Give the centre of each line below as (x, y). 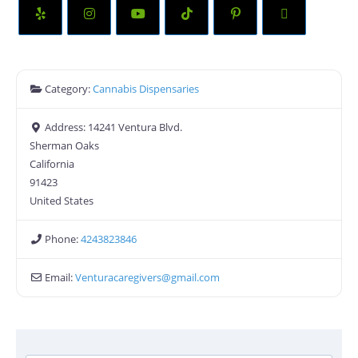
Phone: (63, 239)
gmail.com (196, 278)
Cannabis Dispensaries (146, 89)
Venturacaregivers (119, 278)
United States (62, 201)
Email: (60, 278)
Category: (69, 89)
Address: (67, 127)
